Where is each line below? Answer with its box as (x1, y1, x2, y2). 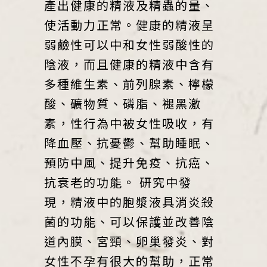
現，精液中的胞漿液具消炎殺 (44, 193, 215, 210)
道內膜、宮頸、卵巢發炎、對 (44, 232, 215, 250)
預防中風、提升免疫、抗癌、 (44, 154, 215, 171)
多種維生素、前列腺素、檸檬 (44, 75, 215, 92)
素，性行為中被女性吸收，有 (44, 114, 215, 132)
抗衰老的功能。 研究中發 (44, 173, 192, 191)
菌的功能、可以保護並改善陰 (44, 213, 215, 230)
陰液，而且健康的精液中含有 (44, 55, 215, 73)
